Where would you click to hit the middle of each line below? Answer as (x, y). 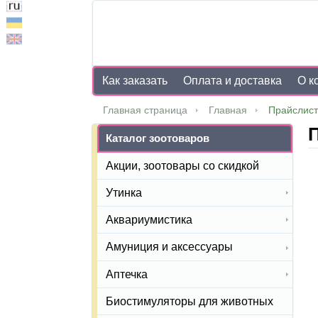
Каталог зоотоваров (158, 138)
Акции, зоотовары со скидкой (182, 166)
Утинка (124, 193)
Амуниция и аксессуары (169, 247)
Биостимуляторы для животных (190, 301)
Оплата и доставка (233, 81)
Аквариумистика (149, 220)
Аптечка (127, 274)
